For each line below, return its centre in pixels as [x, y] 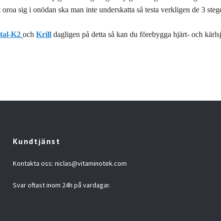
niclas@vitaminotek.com [91, 164]
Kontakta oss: [34, 164]
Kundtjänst [37, 141]
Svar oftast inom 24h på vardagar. [61, 185]
